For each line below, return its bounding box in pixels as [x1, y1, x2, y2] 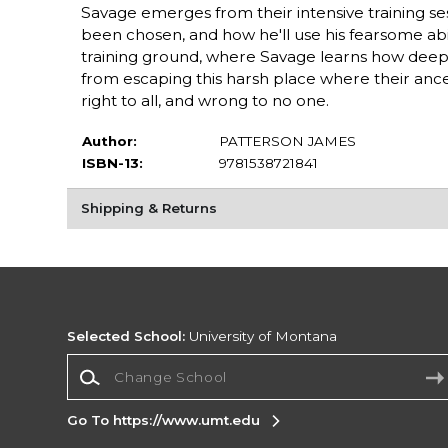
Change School [66, 355, 172, 372]
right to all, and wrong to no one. [80, 91, 329, 111]
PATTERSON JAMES [218, 133, 356, 150]
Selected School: [67, 328, 186, 345]
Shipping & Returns [80, 200, 217, 217]
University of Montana [185, 328, 338, 345]
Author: [81, 133, 137, 150]
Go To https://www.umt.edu [67, 411, 261, 428]
